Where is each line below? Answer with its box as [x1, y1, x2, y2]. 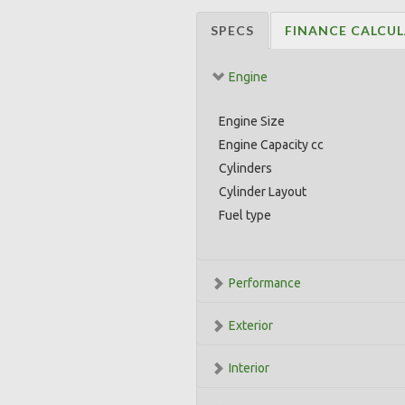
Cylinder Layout [219, 184, 306, 199]
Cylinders [219, 161, 272, 175]
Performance [229, 276, 301, 290]
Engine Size [219, 114, 285, 128]
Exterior [229, 318, 273, 333]
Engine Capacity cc [219, 137, 324, 152]
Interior [229, 361, 269, 375]
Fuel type [219, 208, 271, 222]
